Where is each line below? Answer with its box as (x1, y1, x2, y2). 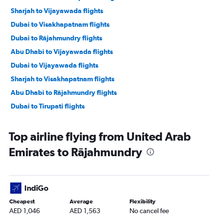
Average (69, 198, 93, 205)
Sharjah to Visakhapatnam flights (11, 75, 114, 83)
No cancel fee (129, 207, 169, 215)
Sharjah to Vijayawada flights (11, 7, 103, 15)
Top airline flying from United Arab (9, 129, 191, 144)
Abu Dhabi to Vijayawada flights (11, 48, 113, 56)
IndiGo (24, 183, 49, 193)
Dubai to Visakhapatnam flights (11, 20, 109, 29)
